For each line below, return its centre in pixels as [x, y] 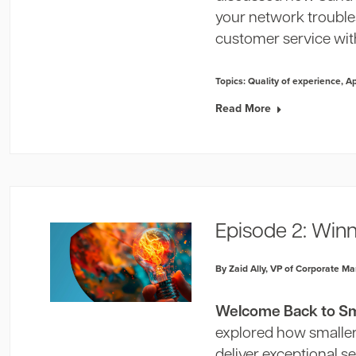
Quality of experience [295, 81]
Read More [244, 108]
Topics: [232, 81]
